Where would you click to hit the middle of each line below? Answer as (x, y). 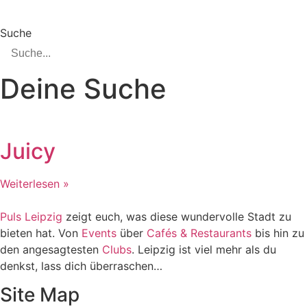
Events (101, 233)
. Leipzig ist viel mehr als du (204, 249)
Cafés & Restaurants (199, 233)
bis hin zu (278, 233)
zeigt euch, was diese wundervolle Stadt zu (177, 217)
